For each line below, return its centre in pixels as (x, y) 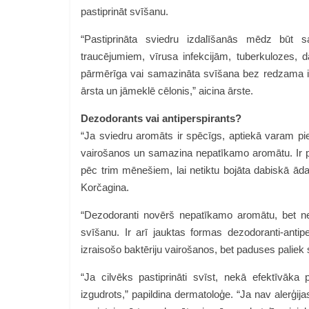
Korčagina (103, 187)
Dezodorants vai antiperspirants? (161, 118)
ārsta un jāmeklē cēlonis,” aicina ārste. (170, 91)
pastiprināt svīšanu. (124, 11)
